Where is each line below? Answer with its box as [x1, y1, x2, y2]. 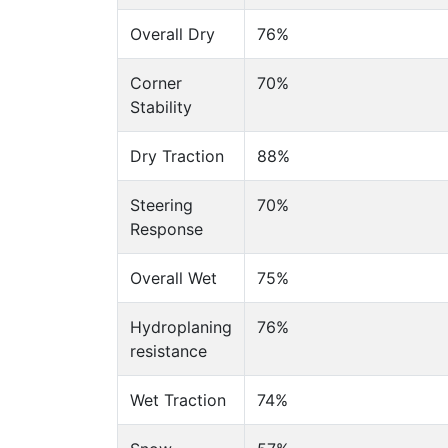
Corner [130, 73, 182, 93]
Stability [130, 97, 192, 117]
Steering [130, 195, 193, 215]
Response [130, 219, 203, 239]
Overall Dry [130, 24, 215, 44]
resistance [130, 341, 207, 361]
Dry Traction [130, 146, 224, 166]
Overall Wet [130, 268, 217, 288]
